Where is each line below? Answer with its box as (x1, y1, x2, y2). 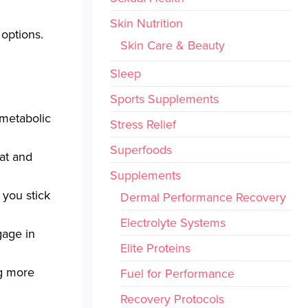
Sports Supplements (109, 90, 219, 108)
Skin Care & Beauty (120, 36, 225, 54)
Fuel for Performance (120, 265, 234, 283)
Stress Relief (109, 115, 176, 133)
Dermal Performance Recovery (120, 188, 286, 206)
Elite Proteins (120, 239, 190, 257)
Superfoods (109, 141, 172, 159)
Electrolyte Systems (120, 214, 225, 232)
